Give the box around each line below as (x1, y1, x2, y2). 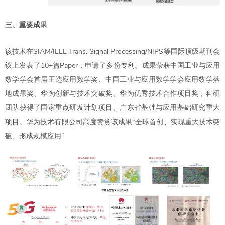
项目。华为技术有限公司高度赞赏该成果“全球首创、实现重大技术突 (5, 117, 220, 127)
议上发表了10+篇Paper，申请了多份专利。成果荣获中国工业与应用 (5, 61, 220, 71)
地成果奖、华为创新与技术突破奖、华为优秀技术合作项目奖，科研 (5, 89, 220, 99)
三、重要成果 (5, 20, 47, 30)
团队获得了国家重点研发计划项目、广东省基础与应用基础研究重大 (5, 103, 220, 113)
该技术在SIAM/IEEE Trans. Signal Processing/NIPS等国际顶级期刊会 (5, 47, 220, 57)
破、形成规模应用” (5, 131, 68, 141)
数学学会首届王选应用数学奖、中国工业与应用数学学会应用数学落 (5, 75, 220, 85)
